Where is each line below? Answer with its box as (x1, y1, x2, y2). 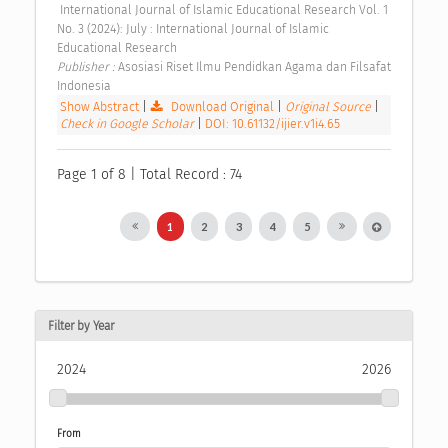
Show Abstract (60, 99, 139, 115)
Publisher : (57, 59, 118, 75)
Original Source (285, 99, 375, 115)
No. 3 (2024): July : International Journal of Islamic (57, 21, 329, 37)
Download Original (168, 99, 278, 115)
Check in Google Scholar (60, 116, 197, 132)
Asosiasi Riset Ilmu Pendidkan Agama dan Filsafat (118, 59, 391, 75)
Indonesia (57, 78, 114, 94)
